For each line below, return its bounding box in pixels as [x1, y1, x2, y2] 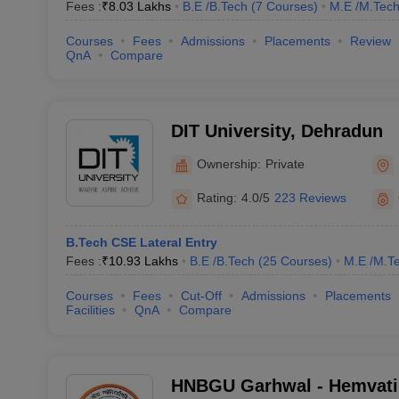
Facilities [65, 303, 115, 317]
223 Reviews [273, 191, 346, 205]
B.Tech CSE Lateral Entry [65, 235, 217, 249]
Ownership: [196, 156, 261, 171]
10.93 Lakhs [108, 254, 178, 268]
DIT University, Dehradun [170, 121, 383, 141]
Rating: [196, 191, 237, 205]
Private [265, 156, 305, 171]
